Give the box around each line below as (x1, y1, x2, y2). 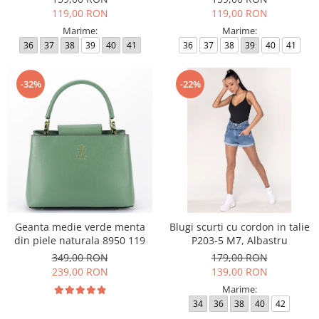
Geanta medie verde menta (14, 220, 145, 234)
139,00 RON (211, 265, 268, 278)
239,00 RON (51, 265, 108, 278)
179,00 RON (211, 251, 268, 264)
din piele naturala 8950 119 (14, 234, 145, 247)
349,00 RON (51, 251, 108, 264)
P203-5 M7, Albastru (191, 234, 288, 247)
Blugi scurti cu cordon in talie (169, 220, 310, 234)
